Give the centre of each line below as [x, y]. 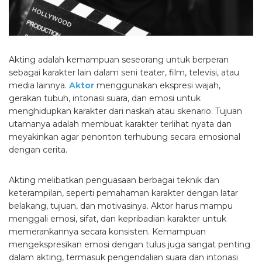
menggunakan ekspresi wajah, [157, 86]
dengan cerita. [38, 150]
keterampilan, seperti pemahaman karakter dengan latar [123, 193]
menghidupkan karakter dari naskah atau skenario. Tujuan [125, 111]
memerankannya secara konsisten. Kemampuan [107, 232]
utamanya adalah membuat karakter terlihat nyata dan [120, 124]
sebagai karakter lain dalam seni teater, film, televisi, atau [124, 73]
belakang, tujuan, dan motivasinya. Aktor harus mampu [121, 206]
